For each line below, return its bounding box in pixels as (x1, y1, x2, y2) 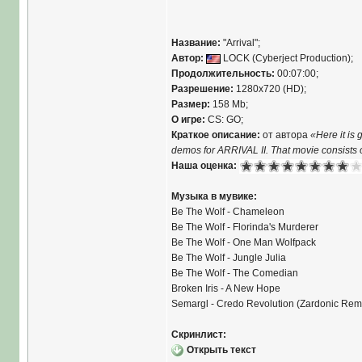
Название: (170, 37, 221, 48)
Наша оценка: (170, 160, 237, 171)
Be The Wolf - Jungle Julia (170, 252, 286, 263)
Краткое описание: (170, 129, 260, 141)
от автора (259, 129, 310, 141)
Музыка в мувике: (170, 191, 257, 202)
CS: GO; (204, 114, 243, 125)
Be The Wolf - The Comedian (170, 267, 298, 279)
